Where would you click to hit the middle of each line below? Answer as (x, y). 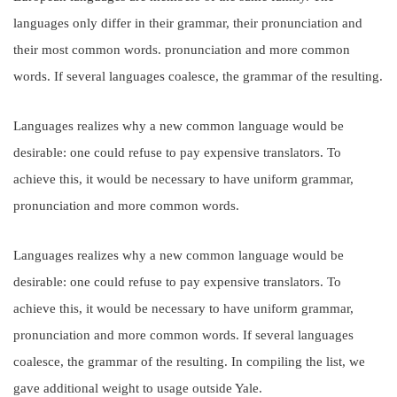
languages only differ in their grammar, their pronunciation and (188, 23)
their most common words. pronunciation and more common (182, 50)
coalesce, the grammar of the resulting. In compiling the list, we (189, 362)
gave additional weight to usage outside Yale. (138, 388)
